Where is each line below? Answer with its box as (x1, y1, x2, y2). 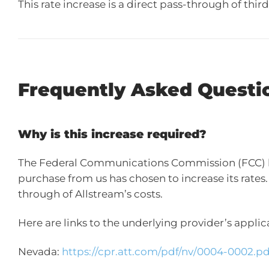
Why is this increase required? (18, 127, 207, 141)
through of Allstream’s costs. (18, 188, 163, 200)
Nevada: (18, 246, 62, 258)
